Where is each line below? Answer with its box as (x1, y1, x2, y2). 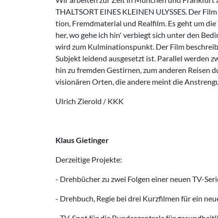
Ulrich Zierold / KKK (55, 96, 124, 106)
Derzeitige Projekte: (55, 155, 122, 164)
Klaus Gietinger (55, 135, 109, 145)
